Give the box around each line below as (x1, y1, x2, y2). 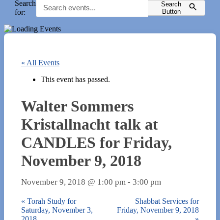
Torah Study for (25, 196, 76, 205)
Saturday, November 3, (21, 205, 93, 214)
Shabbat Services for (135, 196, 199, 205)
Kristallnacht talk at (21, 115, 158, 133)
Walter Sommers (21, 97, 134, 115)
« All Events (21, 58, 59, 67)
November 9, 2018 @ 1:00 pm (21, 177, 126, 187)
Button (162, 7, 181, 15)
